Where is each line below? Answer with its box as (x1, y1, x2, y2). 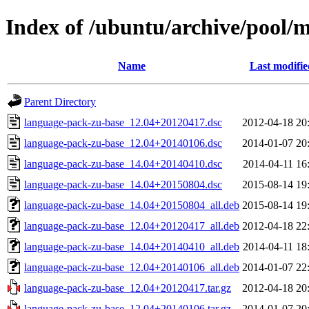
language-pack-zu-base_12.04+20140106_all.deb (24, 261, 239, 273)
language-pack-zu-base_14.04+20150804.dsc (24, 178, 222, 190)
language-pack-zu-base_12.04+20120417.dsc (24, 116, 222, 128)
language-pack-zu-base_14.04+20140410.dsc (24, 157, 222, 170)
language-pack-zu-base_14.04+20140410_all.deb (24, 240, 239, 252)
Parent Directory (24, 95, 96, 108)
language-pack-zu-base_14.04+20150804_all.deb (24, 199, 239, 211)
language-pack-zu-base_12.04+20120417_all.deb (24, 219, 239, 232)
